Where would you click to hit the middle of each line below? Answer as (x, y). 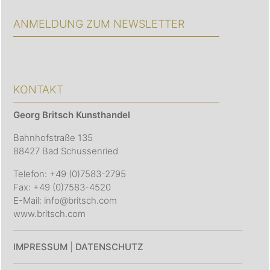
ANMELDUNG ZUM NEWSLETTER (99, 24)
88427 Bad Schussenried (66, 151)
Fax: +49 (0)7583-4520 (62, 187)
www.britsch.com (49, 214)
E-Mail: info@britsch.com (65, 201)
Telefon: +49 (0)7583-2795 (70, 174)
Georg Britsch (45, 115)
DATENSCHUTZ (109, 247)
